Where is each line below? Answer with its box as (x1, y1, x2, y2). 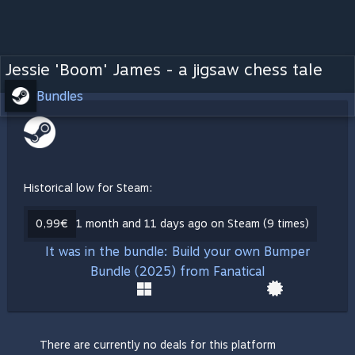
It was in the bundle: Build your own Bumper (45, 244, 310, 259)
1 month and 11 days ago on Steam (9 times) (76, 217, 309, 230)
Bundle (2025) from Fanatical (90, 264, 265, 279)
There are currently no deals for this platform (40, 338, 276, 351)
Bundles (36, 88, 83, 104)
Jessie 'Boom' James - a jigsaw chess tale (5, 60, 323, 79)
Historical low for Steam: (24, 181, 152, 194)
